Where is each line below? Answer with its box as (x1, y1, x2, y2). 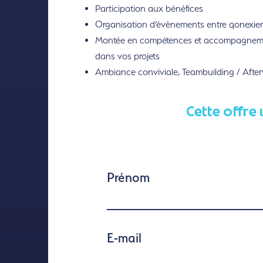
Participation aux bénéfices (95, 3, 203, 15)
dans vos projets (95, 50, 160, 62)
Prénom (106, 169, 150, 185)
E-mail (106, 230, 141, 245)
